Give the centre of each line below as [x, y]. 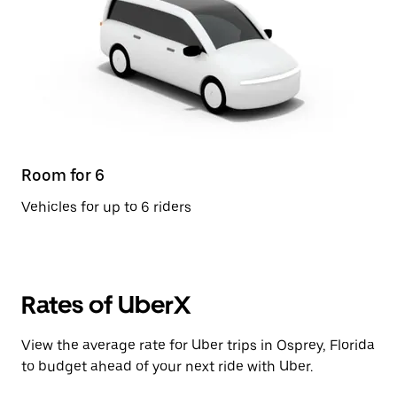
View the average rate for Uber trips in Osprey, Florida [198, 345]
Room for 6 [63, 175]
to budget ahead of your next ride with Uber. [167, 366]
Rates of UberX [106, 305]
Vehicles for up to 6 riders [106, 207]
